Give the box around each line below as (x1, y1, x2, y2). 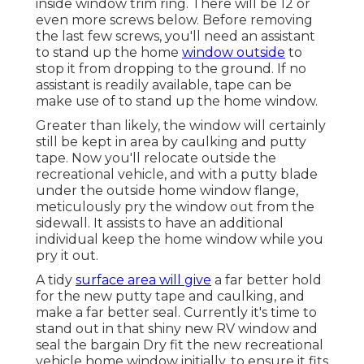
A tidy (36, 272, 76, 288)
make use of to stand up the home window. (36, 93, 318, 110)
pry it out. (36, 248, 98, 264)
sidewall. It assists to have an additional (36, 215, 284, 232)
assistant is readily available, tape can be (36, 77, 292, 93)
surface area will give (76, 272, 211, 288)
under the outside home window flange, (36, 183, 298, 199)
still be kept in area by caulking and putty (36, 134, 306, 150)
